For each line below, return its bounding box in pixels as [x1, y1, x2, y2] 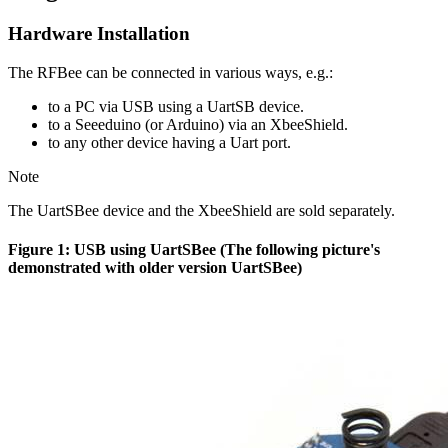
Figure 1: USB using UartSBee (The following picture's [8, 241, 380, 259]
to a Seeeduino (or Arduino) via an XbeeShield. [48, 116, 348, 134]
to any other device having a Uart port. [48, 134, 291, 152]
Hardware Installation [8, 23, 190, 45]
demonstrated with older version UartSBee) [8, 259, 302, 277]
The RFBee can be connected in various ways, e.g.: [8, 64, 333, 82]
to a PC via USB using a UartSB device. [48, 98, 304, 116]
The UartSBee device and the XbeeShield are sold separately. [8, 202, 395, 220]
